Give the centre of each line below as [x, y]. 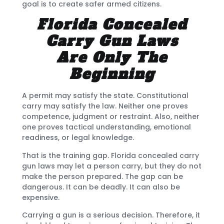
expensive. [41, 197]
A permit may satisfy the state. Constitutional [105, 96]
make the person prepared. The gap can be [102, 176]
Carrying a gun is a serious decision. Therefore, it [111, 215]
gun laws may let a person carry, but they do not [112, 166]
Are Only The [112, 58]
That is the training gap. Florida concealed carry [110, 155]
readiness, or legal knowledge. [78, 138]
